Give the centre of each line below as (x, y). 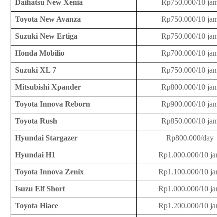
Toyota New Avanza (48, 19)
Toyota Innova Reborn (52, 104)
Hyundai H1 (35, 155)
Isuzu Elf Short (40, 189)
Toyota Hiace (36, 206)
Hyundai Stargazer (46, 138)
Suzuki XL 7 (35, 70)
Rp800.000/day (190, 138)
